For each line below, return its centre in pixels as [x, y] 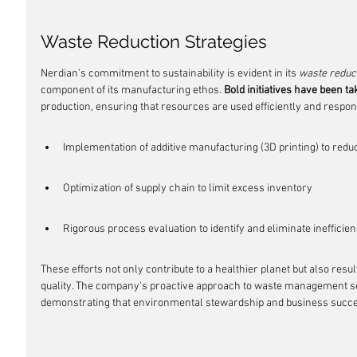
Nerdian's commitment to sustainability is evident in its [170, 74]
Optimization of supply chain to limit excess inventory [188, 188]
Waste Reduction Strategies [154, 41]
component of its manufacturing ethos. [132, 90]
